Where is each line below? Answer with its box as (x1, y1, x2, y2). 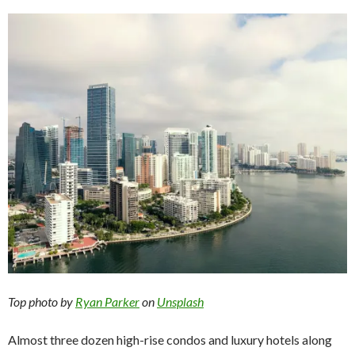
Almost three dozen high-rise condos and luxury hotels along (8, 331, 332, 347)
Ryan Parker (75, 293, 139, 309)
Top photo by (8, 293, 75, 309)
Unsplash (157, 293, 204, 309)
